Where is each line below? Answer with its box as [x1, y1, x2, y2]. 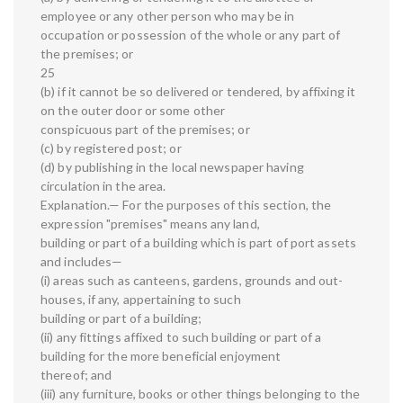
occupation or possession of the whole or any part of [40, 27, 341, 43]
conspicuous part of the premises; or [40, 121, 250, 138]
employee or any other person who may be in [40, 8, 295, 24]
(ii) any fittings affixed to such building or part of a [40, 329, 322, 345]
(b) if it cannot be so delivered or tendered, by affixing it [40, 84, 356, 100]
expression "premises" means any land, [40, 216, 260, 232]
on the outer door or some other [40, 103, 226, 119]
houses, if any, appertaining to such [40, 291, 241, 308]
